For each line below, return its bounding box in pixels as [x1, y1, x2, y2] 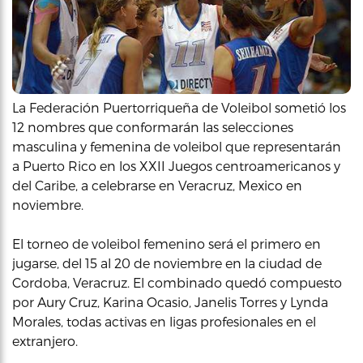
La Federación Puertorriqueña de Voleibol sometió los [12, 99, 346, 115]
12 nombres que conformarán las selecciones [12, 118, 293, 135]
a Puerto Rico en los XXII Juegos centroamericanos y [12, 157, 340, 173]
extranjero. [12, 332, 78, 348]
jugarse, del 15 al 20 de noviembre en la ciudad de [12, 254, 322, 271]
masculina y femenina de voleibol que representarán [12, 138, 341, 154]
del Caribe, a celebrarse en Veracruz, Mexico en [12, 177, 302, 193]
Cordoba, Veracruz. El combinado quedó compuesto [12, 274, 342, 290]
